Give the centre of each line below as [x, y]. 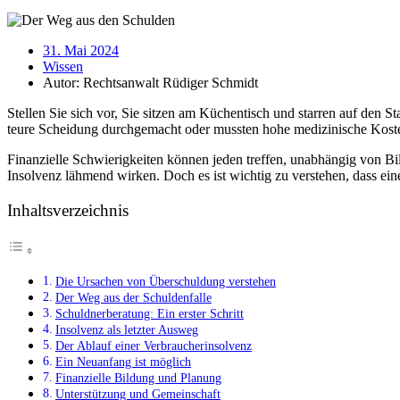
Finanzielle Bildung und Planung [138, 378]
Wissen [63, 66]
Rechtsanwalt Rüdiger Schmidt [169, 82]
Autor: [61, 82]
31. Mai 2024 [81, 50]
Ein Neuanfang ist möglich [123, 362]
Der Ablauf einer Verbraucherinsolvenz [153, 346]
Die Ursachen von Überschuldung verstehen [165, 282]
